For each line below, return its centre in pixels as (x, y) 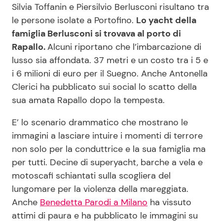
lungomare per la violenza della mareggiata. (100, 189)
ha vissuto (169, 203)
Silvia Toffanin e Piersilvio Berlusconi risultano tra (110, 7)
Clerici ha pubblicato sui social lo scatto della (104, 87)
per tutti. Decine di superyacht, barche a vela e (107, 163)
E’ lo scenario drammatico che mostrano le (100, 123)
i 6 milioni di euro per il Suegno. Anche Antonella (110, 74)
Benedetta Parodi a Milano (94, 203)
